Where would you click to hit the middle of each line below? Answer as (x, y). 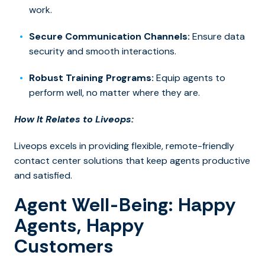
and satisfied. (43, 176)
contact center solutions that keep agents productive (132, 161)
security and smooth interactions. (103, 51)
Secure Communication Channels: (109, 37)
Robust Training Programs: (91, 78)
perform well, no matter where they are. (114, 93)
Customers (64, 246)
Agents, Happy (79, 226)
